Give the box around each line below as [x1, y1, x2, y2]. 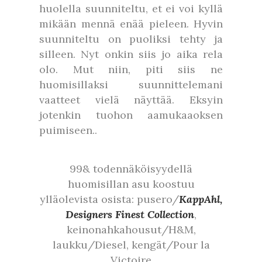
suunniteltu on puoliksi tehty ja [39, 32, 223, 46]
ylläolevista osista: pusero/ [40, 192, 179, 206]
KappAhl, [179, 192, 222, 206]
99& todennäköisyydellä [70, 162, 192, 175]
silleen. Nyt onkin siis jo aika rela [39, 47, 223, 61]
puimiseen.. [39, 123, 97, 137]
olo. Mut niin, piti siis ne [39, 63, 223, 76]
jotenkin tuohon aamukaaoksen [39, 108, 223, 122]
